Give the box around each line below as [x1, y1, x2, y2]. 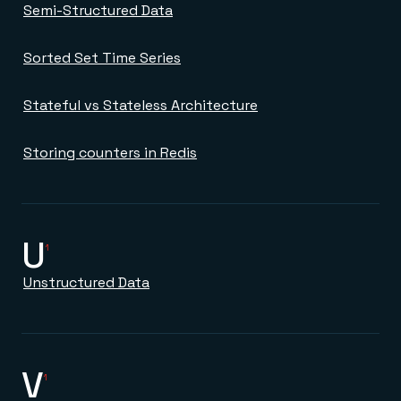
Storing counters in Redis [23, 143, 197, 162]
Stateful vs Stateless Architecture [23, 96, 258, 115]
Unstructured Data [23, 273, 149, 292]
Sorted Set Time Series [23, 48, 181, 67]
